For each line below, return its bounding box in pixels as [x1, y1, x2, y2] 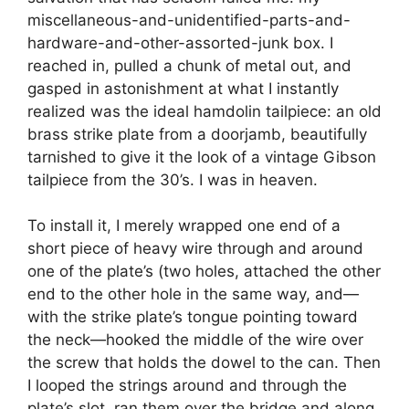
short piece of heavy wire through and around [27, 239, 363, 258]
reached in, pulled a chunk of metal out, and [27, 56, 351, 75]
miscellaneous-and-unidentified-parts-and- [27, 10, 351, 29]
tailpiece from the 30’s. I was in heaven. [27, 170, 318, 189]
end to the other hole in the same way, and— [27, 285, 359, 304]
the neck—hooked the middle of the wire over [27, 330, 363, 350]
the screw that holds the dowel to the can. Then [27, 353, 381, 372]
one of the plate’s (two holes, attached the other [27, 262, 381, 281]
